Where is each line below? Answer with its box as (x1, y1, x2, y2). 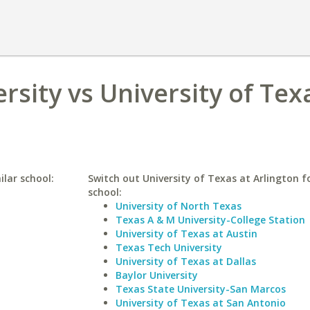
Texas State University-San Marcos (115, 282, 286, 295)
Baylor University (115, 268, 198, 282)
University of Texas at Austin (115, 227, 257, 240)
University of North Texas (115, 199, 241, 212)
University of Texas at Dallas (115, 255, 256, 268)
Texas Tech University (115, 241, 222, 254)
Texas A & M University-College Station (115, 213, 305, 226)
